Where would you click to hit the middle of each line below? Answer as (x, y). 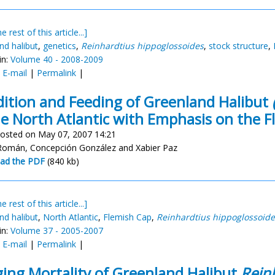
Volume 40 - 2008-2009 (57, 59)
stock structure (238, 46)
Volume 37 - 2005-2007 (57, 230)
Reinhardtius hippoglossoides (142, 46)
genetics (60, 46)
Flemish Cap (127, 217)
